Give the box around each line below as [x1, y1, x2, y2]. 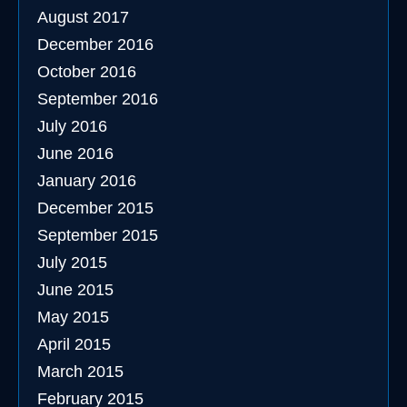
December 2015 [37, 199, 154, 217]
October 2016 [37, 63, 136, 81]
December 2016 [37, 35, 154, 54]
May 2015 [37, 308, 109, 326]
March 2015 [37, 362, 124, 381]
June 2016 [37, 144, 114, 163]
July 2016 [37, 117, 107, 135]
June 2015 [37, 281, 114, 299]
